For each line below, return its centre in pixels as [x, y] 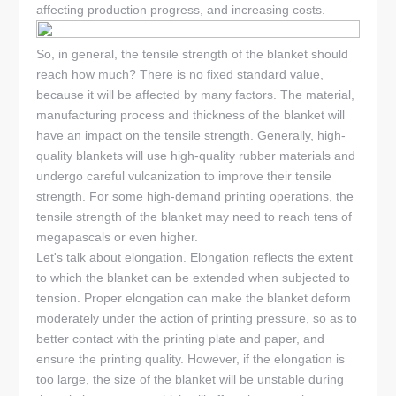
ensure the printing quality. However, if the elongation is [191, 359]
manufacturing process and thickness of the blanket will [191, 115]
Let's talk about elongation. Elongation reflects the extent [195, 258]
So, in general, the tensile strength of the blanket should [193, 54]
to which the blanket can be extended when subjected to [194, 278]
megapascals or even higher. [118, 237]
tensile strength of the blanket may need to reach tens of [194, 217]
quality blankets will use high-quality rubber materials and [196, 156]
